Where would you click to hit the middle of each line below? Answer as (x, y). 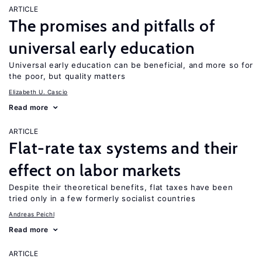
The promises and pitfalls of (112, 26)
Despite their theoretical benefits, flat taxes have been (121, 187)
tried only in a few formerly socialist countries (102, 198)
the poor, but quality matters (67, 76)
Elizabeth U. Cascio (38, 92)
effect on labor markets (95, 170)
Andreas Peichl (32, 214)
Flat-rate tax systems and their (124, 148)
